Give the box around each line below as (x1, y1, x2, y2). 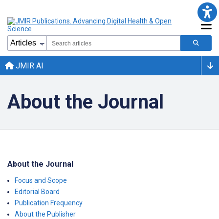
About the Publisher (15, 210, 76, 218)
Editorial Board (15, 188, 60, 196)
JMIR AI (14, 61, 44, 70)
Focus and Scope (15, 176, 67, 184)
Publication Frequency (15, 199, 83, 207)
